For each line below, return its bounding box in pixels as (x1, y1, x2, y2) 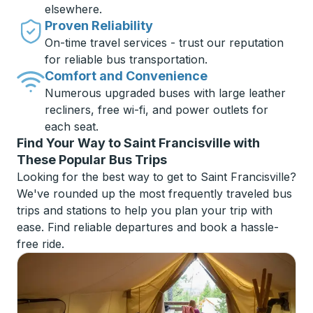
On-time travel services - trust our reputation (45, 36, 284, 50)
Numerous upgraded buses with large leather (45, 86, 286, 100)
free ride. (17, 237, 64, 251)
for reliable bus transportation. (45, 52, 208, 66)
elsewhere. (45, 2, 102, 16)
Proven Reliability (45, 18, 153, 33)
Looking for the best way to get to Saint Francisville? (17, 170, 296, 184)
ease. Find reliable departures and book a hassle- (17, 220, 279, 234)
